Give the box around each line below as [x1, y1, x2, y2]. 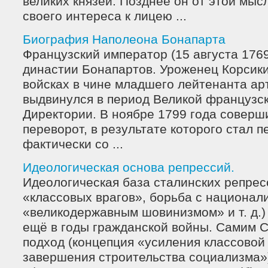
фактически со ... [23, 137, 123, 151]
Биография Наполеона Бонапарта [23, 32, 226, 47]
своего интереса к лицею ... [23, 9, 187, 23]
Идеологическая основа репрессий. [23, 160, 234, 175]
